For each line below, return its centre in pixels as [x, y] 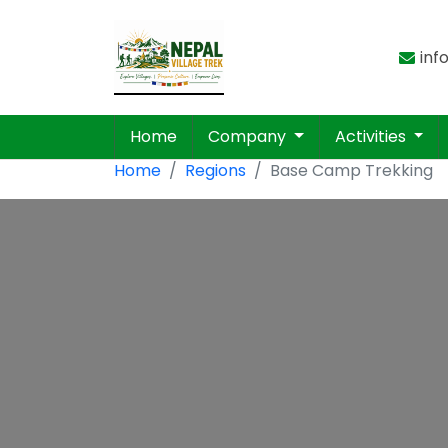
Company [249, 136]
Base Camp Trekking [351, 170]
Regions [215, 170]
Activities [372, 136]
